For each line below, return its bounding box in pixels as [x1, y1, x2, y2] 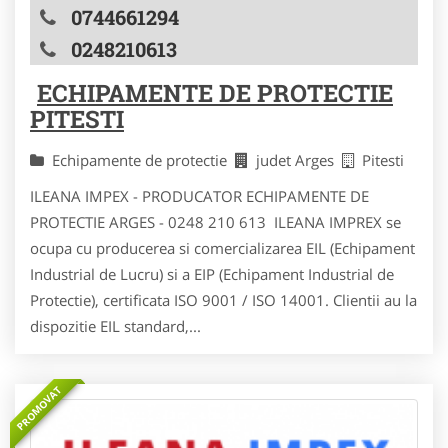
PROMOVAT [13, 382, 65, 434]
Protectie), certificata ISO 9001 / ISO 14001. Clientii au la [30, 289, 417, 310]
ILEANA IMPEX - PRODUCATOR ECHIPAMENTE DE [30, 185, 369, 206]
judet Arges [256, 149, 342, 170]
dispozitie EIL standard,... [30, 315, 201, 336]
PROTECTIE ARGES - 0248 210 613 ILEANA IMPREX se [30, 211, 401, 232]
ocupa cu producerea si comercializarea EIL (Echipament [30, 237, 415, 258]
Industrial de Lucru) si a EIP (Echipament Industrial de [30, 263, 394, 284]
